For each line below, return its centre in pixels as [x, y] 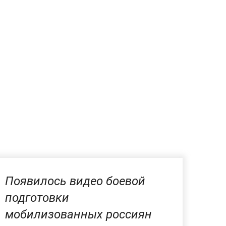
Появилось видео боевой [75, 181]
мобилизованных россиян [78, 214]
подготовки [37, 198]
